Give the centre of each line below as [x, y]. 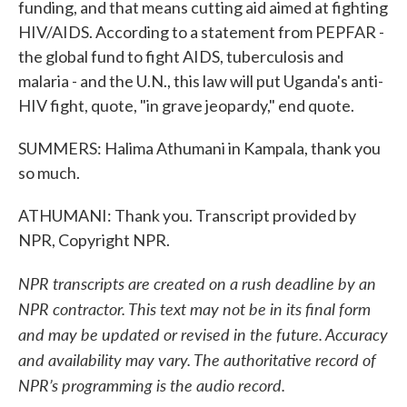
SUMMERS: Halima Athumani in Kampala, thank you [199, 148]
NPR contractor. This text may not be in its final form [194, 308]
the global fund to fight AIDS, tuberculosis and [181, 56]
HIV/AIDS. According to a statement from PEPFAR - [201, 32]
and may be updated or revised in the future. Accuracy [203, 334]
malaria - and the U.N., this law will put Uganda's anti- [201, 81]
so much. [49, 173]
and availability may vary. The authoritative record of [197, 359]
